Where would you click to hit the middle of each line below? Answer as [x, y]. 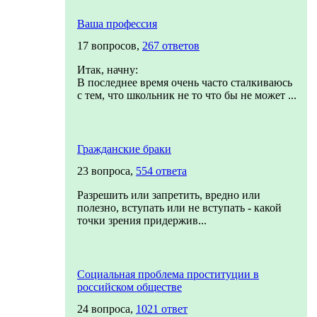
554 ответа [161, 171]
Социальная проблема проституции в [168, 274]
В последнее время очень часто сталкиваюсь [185, 82]
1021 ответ [162, 309]
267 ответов [171, 46]
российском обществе [129, 287]
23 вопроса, [106, 171]
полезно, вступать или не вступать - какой [179, 208]
